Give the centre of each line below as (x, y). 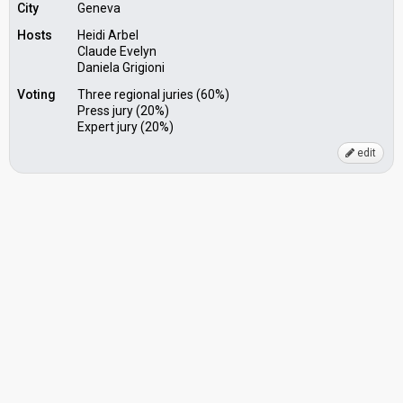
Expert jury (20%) (125, 127)
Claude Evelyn (117, 51)
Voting (36, 94)
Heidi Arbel (108, 35)
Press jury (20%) (123, 111)
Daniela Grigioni (121, 67)
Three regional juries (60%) (153, 94)
